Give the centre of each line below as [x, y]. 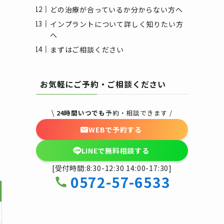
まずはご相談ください [87, 49]
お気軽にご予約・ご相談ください [103, 84]
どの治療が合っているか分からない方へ [116, 9]
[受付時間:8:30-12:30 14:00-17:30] [112, 168]
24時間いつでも [81, 113]
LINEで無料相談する [115, 150]
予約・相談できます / [139, 113]
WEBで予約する [115, 129]
